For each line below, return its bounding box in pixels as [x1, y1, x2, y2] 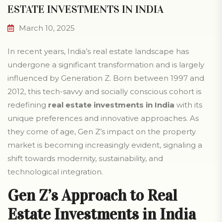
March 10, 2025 [17, 23, 75, 33]
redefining [7, 100, 48, 110]
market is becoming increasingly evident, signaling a [7, 140, 202, 150]
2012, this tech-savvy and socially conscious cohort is [7, 87, 201, 97]
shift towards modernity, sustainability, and [7, 154, 163, 164]
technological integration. [7, 167, 103, 177]
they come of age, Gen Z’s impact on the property [7, 127, 196, 137]
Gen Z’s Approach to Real [7, 186, 177, 206]
